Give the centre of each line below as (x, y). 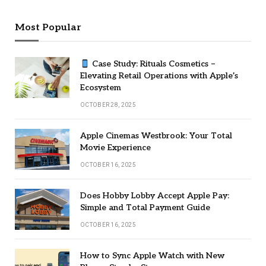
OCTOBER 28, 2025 (108, 105)
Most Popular (48, 28)
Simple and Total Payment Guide (145, 208)
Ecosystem (101, 88)
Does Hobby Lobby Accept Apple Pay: (155, 196)
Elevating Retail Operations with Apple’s (159, 76)
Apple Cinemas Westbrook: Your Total (156, 136)
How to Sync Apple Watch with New (152, 256)
